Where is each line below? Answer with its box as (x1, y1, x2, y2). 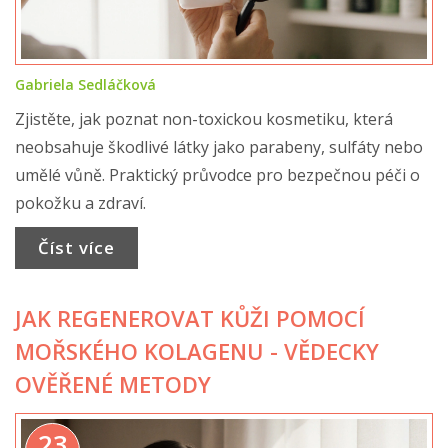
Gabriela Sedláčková (15, 74, 156, 94)
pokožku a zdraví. (15, 191, 146, 214)
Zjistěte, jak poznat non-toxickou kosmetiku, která (15, 107, 393, 130)
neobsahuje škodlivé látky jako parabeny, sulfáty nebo (15, 135, 423, 158)
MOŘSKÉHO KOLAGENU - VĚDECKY (15, 335, 379, 366)
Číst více (37, 236, 115, 260)
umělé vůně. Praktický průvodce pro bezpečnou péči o (15, 163, 420, 186)
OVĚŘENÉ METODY (15, 368, 211, 399)
